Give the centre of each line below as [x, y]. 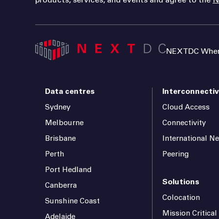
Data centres [70, 92]
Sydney [58, 108]
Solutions [181, 182]
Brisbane [60, 139]
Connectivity [184, 123]
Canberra [61, 186]
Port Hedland [68, 170]
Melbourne [64, 123]
